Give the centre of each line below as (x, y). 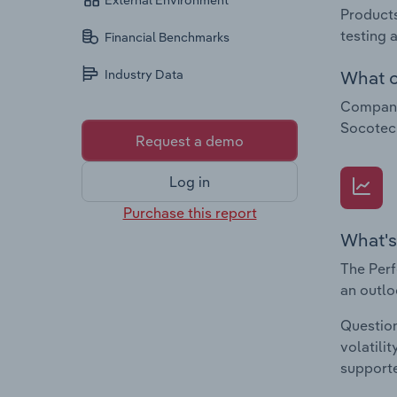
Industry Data (144, 75)
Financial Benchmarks (167, 38)
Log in (190, 182)
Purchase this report (190, 212)
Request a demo (190, 140)
